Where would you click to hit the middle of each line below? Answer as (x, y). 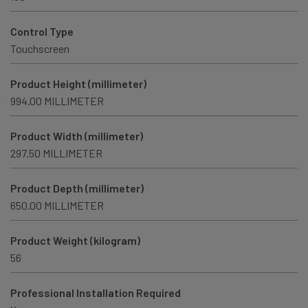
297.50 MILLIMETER (56, 153)
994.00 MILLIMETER (57, 101)
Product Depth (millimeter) (77, 188)
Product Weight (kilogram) (75, 241)
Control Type (42, 32)
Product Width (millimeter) (77, 136)
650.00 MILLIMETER (57, 206)
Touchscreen (40, 49)
